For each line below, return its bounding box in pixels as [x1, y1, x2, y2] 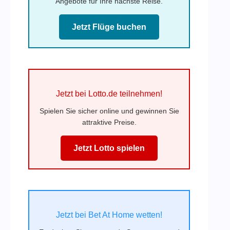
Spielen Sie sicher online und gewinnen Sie [39, 106, 179, 115]
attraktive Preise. [82, 118, 137, 126]
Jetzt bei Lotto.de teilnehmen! [56, 89, 163, 98]
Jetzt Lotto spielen [73, 143, 145, 152]
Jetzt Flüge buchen [72, 22, 147, 31]
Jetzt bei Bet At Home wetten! [56, 210, 163, 219]
